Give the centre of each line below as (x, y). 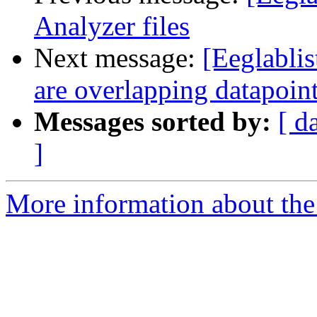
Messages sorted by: (152, 122)
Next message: (118, 58)
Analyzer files (112, 26)
